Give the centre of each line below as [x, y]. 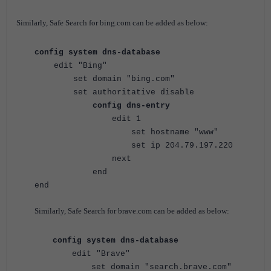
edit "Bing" [71, 65]
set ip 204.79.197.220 [134, 145]
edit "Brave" [91, 253]
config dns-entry [102, 105]
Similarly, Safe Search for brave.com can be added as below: [132, 211]
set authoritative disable [114, 92]
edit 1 [88, 119]
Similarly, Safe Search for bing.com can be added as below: [112, 22]
